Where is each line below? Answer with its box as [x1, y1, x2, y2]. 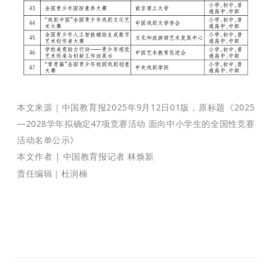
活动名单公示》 [17, 134, 79, 146]
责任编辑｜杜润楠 [17, 168, 88, 180]
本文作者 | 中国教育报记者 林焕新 [17, 151, 154, 163]
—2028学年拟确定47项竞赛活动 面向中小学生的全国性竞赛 [17, 118, 255, 130]
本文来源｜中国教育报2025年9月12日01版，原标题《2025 [17, 101, 255, 114]
